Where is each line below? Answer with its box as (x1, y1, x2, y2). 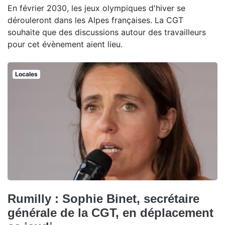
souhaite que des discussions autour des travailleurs (8, 27, 206, 37)
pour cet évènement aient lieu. (8, 39, 123, 49)
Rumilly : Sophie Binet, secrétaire (8, 191, 199, 205)
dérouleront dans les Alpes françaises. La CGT (8, 15, 183, 25)
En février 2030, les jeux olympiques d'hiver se (8, 3, 185, 13)
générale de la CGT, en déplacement (8, 205, 213, 219)
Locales (15, 70, 38, 78)
